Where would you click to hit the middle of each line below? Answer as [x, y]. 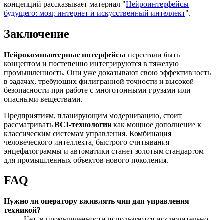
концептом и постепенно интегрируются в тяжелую [91, 63]
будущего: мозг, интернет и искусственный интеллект [95, 13]
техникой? [22, 210]
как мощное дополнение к [156, 124]
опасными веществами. [43, 99]
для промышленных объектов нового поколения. [86, 160]
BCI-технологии [83, 124]
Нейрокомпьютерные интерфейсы [65, 55]
